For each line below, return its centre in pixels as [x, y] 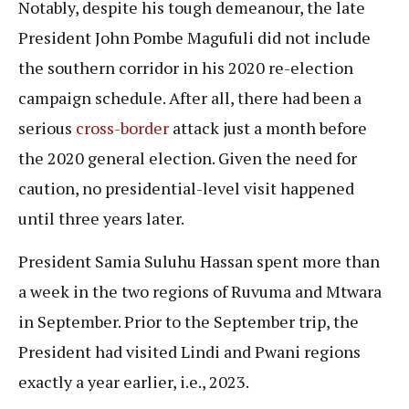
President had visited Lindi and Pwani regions [189, 352]
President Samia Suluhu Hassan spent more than [199, 262]
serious [47, 127]
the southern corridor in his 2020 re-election [186, 67]
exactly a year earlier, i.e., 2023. [135, 382]
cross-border [122, 127]
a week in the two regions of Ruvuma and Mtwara [200, 292]
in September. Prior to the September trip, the [189, 322]
